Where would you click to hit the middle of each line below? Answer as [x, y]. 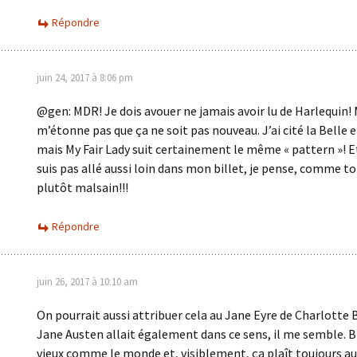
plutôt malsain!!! [82, 187]
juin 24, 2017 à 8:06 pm [85, 78]
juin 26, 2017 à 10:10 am [87, 282]
